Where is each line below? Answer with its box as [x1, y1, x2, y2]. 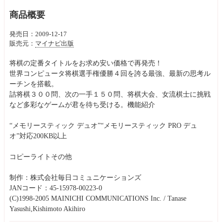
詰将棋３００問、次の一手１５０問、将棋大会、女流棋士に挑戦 [9, 90, 211, 99]
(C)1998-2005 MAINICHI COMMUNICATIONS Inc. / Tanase [9, 194, 186, 203]
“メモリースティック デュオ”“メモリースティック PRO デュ [9, 121, 197, 130]
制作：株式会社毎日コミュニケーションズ [9, 173, 141, 182]
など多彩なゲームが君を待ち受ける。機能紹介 [9, 101, 155, 109]
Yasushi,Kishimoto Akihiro [9, 205, 85, 213]
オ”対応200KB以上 [9, 132, 67, 140]
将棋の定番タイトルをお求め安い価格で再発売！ [9, 59, 162, 67]
